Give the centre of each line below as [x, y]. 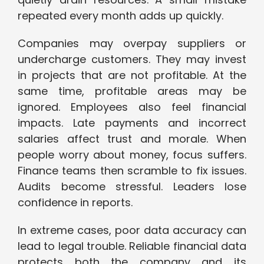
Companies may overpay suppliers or [132, 44]
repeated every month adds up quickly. [122, 16]
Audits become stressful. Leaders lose [132, 187]
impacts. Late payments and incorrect [132, 123]
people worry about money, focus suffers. [132, 155]
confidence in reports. [77, 203]
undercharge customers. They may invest [132, 60]
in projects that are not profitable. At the [132, 75]
